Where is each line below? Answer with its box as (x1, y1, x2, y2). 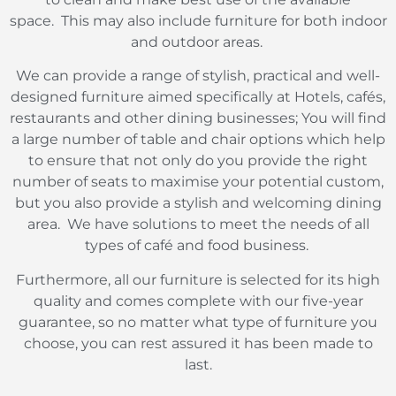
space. (9, 12, 54, 29)
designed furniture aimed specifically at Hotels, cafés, (11, 88, 385, 106)
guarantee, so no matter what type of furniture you (19, 313, 377, 331)
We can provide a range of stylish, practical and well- (16, 67, 380, 85)
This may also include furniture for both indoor (60, 12, 387, 29)
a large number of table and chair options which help (11, 131, 385, 148)
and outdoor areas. (130, 34, 263, 50)
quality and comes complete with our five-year (33, 292, 363, 309)
